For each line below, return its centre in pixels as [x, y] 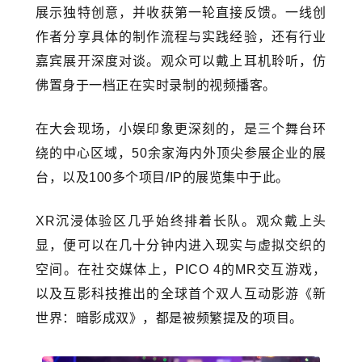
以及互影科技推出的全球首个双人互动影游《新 [181, 293]
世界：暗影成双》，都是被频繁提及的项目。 [169, 318]
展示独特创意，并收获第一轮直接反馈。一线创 [181, 12]
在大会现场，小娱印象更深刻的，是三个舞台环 [181, 128]
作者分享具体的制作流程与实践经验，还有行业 [181, 36]
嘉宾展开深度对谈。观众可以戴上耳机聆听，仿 [181, 61]
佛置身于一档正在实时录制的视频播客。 [156, 85]
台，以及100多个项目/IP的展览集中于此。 [162, 177]
